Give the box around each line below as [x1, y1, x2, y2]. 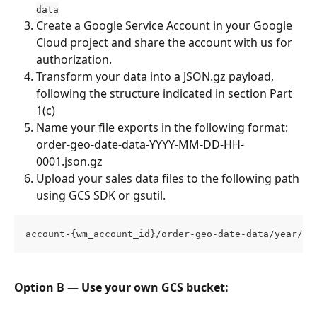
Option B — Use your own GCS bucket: [14, 279, 229, 296]
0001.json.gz [36, 153, 103, 169]
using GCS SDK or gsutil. [36, 187, 166, 203]
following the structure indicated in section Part [36, 85, 295, 101]
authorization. [36, 51, 112, 67]
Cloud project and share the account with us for [36, 34, 295, 50]
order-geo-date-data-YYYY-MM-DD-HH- [36, 136, 244, 152]
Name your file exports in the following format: [36, 119, 291, 135]
